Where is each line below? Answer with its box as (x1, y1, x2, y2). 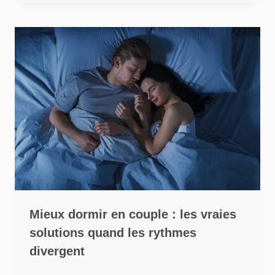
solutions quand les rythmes (29, 226, 196, 240)
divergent (29, 244, 85, 258)
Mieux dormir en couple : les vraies (29, 207, 236, 222)
